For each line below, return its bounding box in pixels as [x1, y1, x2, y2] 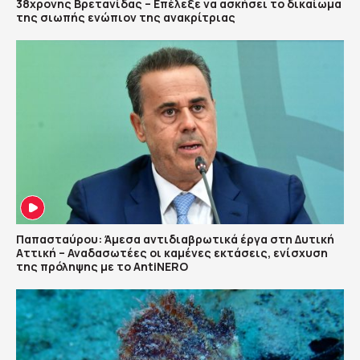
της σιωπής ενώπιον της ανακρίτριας [16, 9, 235, 25]
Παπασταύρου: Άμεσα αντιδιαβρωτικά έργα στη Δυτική [16, 231, 334, 247]
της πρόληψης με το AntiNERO [16, 259, 188, 275]
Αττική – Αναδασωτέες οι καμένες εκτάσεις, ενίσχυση [16, 245, 328, 261]
